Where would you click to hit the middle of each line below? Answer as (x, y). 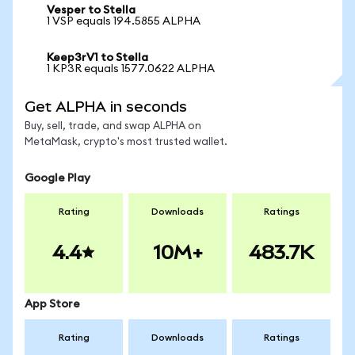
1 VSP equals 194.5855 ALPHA (124, 21)
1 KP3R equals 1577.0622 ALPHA (131, 69)
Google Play (57, 178)
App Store (52, 304)
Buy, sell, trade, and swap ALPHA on (113, 126)
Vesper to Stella (91, 10)
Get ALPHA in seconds (106, 107)
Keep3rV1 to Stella (97, 58)
